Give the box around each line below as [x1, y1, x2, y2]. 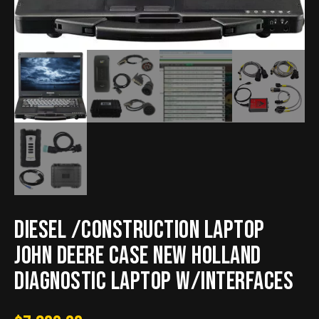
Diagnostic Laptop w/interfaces [14, 266, 293, 297]
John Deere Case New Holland [14, 241, 261, 271]
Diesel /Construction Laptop [14, 215, 265, 246]
